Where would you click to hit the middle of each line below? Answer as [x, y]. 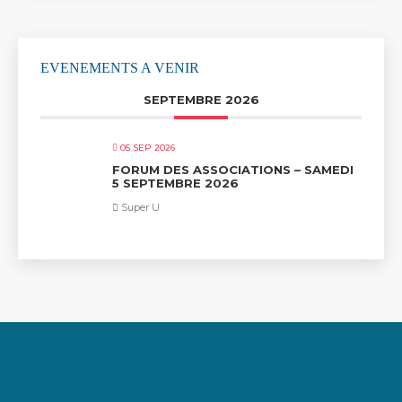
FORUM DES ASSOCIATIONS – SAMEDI [233, 170]
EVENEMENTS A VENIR [120, 68]
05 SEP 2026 [148, 148]
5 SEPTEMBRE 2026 [175, 184]
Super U [139, 208]
